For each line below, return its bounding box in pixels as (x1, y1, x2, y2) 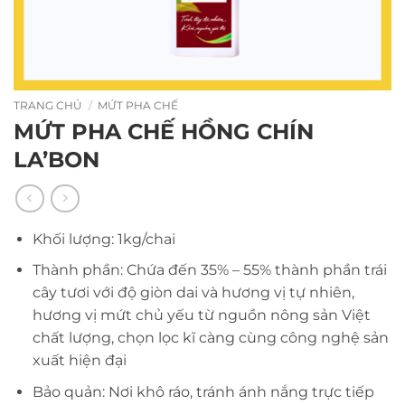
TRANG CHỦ (14, 99, 82, 112)
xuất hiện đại (32, 352, 127, 370)
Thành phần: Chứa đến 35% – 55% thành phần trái (32, 261, 387, 279)
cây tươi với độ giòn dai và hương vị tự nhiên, (32, 284, 354, 302)
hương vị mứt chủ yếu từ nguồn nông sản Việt (32, 306, 371, 325)
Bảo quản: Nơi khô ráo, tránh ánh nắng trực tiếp (32, 382, 374, 400)
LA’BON (14, 146, 99, 173)
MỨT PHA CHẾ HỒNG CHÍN (14, 118, 314, 145)
